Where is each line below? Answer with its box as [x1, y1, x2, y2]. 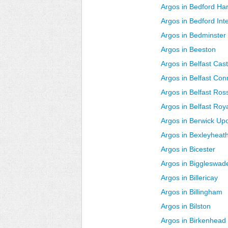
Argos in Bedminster [161, 31, 226, 39]
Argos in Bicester [161, 145, 215, 153]
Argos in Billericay [161, 174, 218, 182]
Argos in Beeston [161, 45, 216, 53]
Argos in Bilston [161, 202, 211, 210]
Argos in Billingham [161, 188, 222, 196]
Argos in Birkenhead [161, 216, 226, 224]
